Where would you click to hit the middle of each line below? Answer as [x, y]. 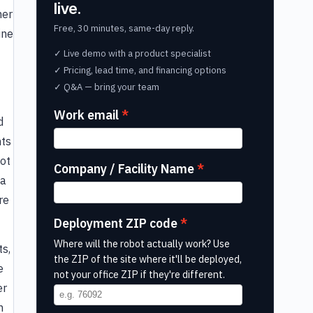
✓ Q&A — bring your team [107, 87]
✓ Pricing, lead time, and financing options [140, 71]
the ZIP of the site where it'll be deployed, [148, 259]
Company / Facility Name [124, 169]
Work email [86, 115]
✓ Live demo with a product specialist [132, 54]
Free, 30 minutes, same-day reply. [124, 29]
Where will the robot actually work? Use [142, 243]
